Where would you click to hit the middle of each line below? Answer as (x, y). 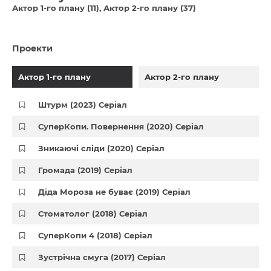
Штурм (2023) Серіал (83, 105)
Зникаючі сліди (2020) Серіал (102, 148)
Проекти (32, 48)
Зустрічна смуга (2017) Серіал (102, 257)
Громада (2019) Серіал (86, 170)
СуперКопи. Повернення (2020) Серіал (121, 126)
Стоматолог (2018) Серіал (93, 214)
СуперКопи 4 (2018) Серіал (96, 235)
